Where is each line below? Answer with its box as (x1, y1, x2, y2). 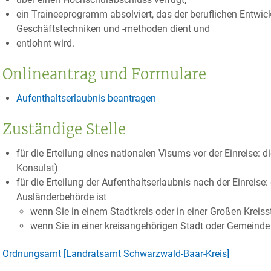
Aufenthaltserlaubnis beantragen (16, 93, 156, 104)
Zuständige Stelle (2, 120, 126, 139)
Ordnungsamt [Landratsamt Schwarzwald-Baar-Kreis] (2, 248, 229, 260)
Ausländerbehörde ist (16, 191, 106, 203)
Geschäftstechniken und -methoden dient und (16, 23, 210, 34)
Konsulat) (16, 162, 58, 174)
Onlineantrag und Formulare (2, 65, 206, 83)
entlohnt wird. (16, 38, 74, 49)
